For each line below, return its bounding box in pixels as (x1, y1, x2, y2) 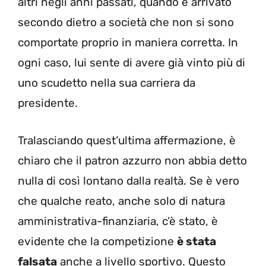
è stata (177, 234, 216, 248)
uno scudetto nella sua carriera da (18, 76, 195, 90)
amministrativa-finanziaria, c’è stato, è (18, 214, 218, 228)
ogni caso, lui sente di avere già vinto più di (18, 56, 245, 70)
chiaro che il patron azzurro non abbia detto (18, 153, 247, 167)
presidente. (18, 96, 78, 110)
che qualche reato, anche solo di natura (18, 194, 225, 208)
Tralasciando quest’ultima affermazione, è (18, 133, 236, 147)
